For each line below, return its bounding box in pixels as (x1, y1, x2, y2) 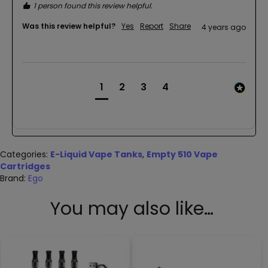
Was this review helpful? (22, 21, 115, 32)
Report (140, 21, 163, 32)
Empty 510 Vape (147, 148, 218, 161)
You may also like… (50, 196, 214, 222)
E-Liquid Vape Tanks (50, 148, 142, 161)
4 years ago (202, 22, 246, 33)
